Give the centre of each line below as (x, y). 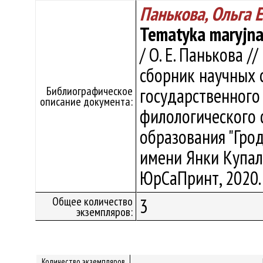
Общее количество (92, 201)
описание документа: (86, 102)
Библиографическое (90, 91)
